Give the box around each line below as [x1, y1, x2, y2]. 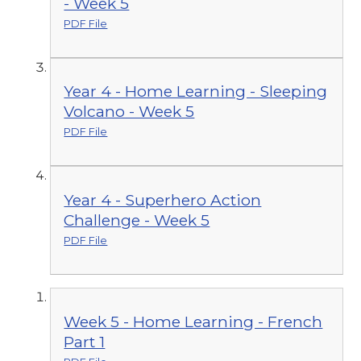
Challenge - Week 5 [64, 210, 210, 230]
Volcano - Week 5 [64, 102, 195, 122]
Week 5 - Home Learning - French [64, 311, 323, 331]
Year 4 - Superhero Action [64, 190, 262, 210]
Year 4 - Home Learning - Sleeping [64, 81, 328, 102]
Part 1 [64, 331, 106, 351]
